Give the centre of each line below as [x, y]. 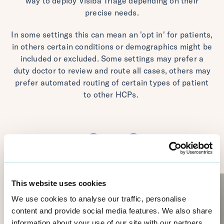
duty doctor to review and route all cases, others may [112, 71]
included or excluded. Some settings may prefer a [112, 59]
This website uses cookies [59, 183]
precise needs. [112, 13]
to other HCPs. [112, 95]
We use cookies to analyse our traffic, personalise [99, 199]
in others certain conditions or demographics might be [112, 47]
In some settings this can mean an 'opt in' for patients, [112, 35]
